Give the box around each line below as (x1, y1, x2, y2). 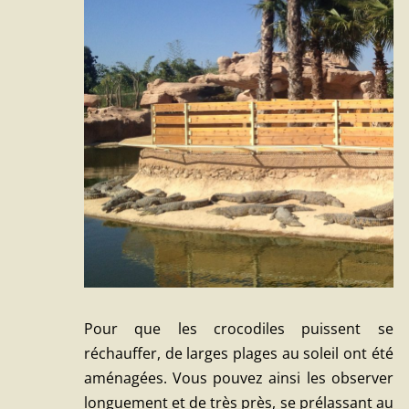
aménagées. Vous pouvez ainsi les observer (83, 367, 393, 388)
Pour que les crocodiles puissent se (83, 318, 393, 339)
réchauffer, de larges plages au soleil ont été (83, 342, 393, 363)
